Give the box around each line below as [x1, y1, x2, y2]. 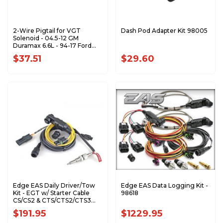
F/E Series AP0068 [13, 49, 69, 57]
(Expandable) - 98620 [13, 204, 77, 212]
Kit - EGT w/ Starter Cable [13, 189, 90, 197]
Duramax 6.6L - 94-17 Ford [13, 42, 92, 49]
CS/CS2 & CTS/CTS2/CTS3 [13, 197, 91, 204]
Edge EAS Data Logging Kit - [120, 182, 208, 189]
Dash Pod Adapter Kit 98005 [120, 27, 208, 34]
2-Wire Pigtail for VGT [13, 27, 81, 34]
